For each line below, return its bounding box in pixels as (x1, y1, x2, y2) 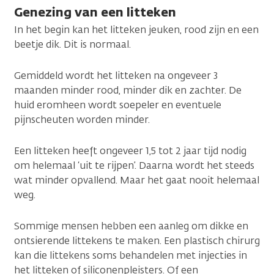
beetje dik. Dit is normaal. (14, 37, 131, 51)
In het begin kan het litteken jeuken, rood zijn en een (14, 23, 259, 36)
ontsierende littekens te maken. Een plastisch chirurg (14, 234, 260, 247)
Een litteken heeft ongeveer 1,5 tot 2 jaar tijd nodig (14, 144, 246, 157)
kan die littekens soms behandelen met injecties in (14, 248, 247, 262)
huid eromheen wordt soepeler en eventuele (14, 98, 221, 111)
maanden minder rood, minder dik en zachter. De (14, 83, 242, 97)
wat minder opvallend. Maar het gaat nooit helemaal (14, 173, 259, 187)
